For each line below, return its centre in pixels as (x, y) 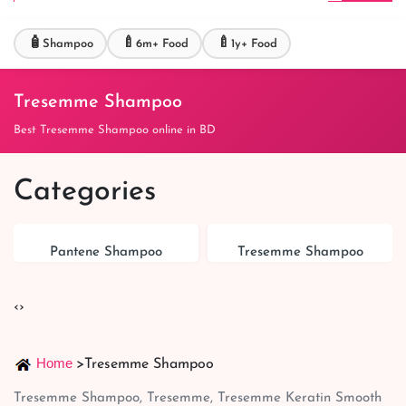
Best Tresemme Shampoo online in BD (115, 130)
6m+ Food (162, 43)
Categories (85, 192)
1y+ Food (254, 43)
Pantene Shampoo (106, 252)
